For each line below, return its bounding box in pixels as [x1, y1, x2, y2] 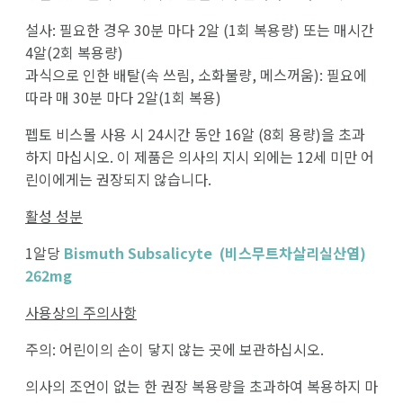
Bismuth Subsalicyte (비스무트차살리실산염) [64, 241, 366, 264]
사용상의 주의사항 [25, 300, 137, 323]
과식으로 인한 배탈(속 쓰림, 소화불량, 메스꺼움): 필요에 [25, 63, 367, 85]
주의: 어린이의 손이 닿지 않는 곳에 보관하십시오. [25, 337, 324, 360]
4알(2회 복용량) [25, 40, 123, 63]
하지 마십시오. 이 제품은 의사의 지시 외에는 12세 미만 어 [25, 145, 374, 167]
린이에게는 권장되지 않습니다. [25, 167, 211, 190]
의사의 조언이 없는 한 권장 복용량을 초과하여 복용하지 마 [25, 374, 378, 397]
